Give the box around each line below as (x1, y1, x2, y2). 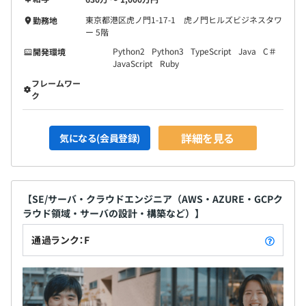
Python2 (113, 44, 145, 57)
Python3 (152, 44, 184, 57)
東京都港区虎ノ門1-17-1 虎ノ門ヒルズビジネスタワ (85, 13, 282, 25)
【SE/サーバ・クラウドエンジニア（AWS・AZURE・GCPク (23, 191, 283, 206)
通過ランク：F (31, 232, 90, 247)
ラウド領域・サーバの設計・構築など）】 (23, 206, 204, 220)
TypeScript (191, 44, 232, 57)
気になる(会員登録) (59, 130, 140, 145)
